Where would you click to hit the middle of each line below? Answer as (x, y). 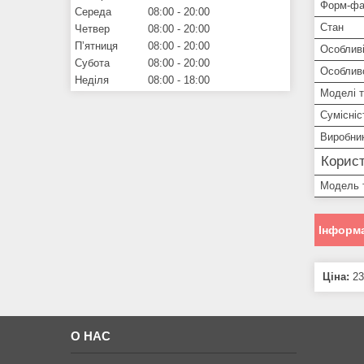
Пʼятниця (96, 45)
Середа (93, 11)
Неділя (92, 80)
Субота (92, 63)
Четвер (92, 28)
